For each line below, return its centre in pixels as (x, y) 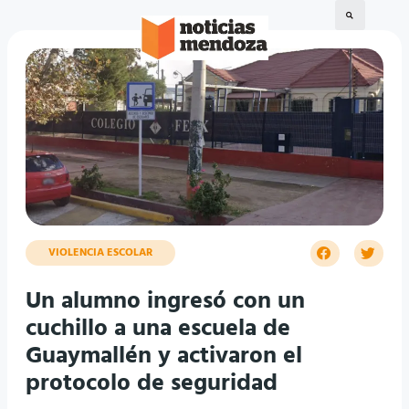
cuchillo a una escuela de (158, 330)
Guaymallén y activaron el (164, 357)
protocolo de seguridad (152, 384)
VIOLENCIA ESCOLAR (100, 253)
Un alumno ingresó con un (165, 302)
